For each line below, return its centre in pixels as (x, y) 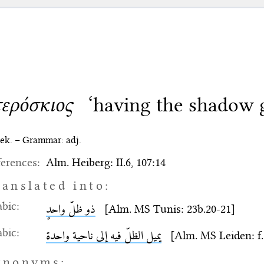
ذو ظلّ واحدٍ (70, 209)
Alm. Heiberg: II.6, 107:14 (105, 163)
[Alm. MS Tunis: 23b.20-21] (165, 209)
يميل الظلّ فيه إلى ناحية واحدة (103, 236)
